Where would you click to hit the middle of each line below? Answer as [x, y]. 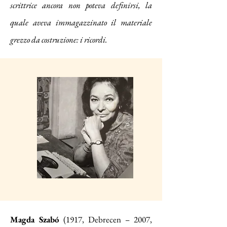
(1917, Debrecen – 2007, [108, 219]
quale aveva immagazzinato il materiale [81, 22]
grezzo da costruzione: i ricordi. [59, 40]
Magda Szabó [35, 219]
